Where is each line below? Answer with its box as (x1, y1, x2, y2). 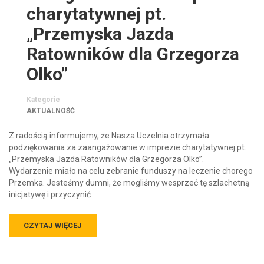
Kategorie (27, 95, 60, 104)
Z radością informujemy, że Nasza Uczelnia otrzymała (9, 130, 209, 140)
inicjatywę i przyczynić (9, 189, 91, 199)
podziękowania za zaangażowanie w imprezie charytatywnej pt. (9, 142, 246, 152)
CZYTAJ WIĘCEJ (24, 220, 82, 230)
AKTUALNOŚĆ (27, 106, 75, 115)
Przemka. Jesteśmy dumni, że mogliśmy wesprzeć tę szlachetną (9, 177, 250, 187)
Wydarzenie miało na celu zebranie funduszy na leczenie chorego (9, 166, 253, 176)
